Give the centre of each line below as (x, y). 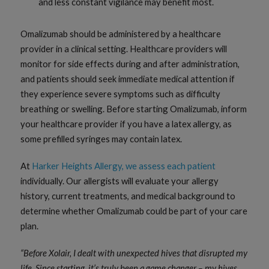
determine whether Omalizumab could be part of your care (134, 210)
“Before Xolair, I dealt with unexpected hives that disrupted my (134, 252)
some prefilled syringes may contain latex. (101, 138)
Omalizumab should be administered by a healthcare (121, 33)
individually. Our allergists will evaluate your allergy (120, 180)
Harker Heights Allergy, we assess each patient (124, 165)
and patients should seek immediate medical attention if (128, 78)
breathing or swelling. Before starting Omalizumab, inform (134, 108)
